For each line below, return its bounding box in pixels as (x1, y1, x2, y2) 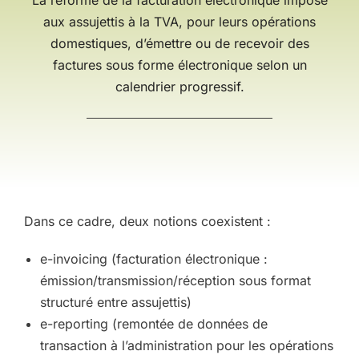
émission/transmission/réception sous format (40, 272, 311, 288)
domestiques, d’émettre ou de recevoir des (50, 35, 309, 51)
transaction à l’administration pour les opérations (40, 337, 333, 353)
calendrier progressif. (115, 79, 244, 95)
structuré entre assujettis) (40, 294, 192, 310)
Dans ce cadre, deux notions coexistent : (24, 213, 271, 229)
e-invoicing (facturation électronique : (40, 251, 268, 267)
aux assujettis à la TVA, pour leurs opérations (43, 14, 316, 30)
